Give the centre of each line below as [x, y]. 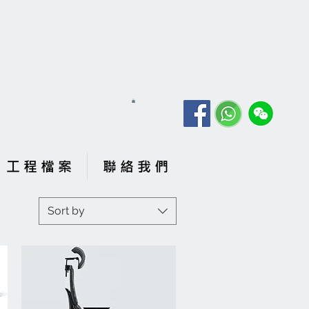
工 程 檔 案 [39, 166]
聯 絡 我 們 [136, 166]
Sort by [66, 211]
